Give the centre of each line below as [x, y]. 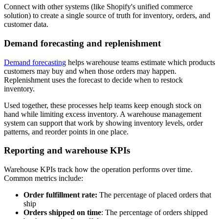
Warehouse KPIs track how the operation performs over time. [98, 170]
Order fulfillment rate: [61, 195]
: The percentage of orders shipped [154, 213]
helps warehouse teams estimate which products [141, 62]
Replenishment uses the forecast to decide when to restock [93, 80]
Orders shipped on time [62, 213]
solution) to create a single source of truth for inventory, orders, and [107, 16]
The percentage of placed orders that [155, 195]
